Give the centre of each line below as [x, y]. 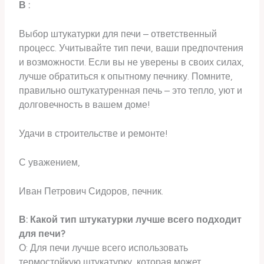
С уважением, [50, 162]
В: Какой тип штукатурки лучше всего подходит [131, 220]
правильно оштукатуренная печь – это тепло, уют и [131, 91]
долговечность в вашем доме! [85, 105]
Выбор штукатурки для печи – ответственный [118, 34]
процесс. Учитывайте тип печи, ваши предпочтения [131, 48]
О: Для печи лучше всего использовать [104, 248]
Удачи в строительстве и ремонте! [94, 133]
